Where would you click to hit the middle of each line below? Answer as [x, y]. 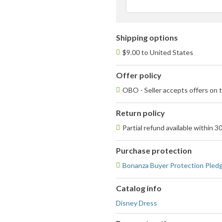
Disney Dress [137, 203]
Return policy [140, 113]
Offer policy [139, 75]
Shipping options [147, 38]
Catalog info [139, 188]
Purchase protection [154, 151]
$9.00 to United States [158, 53]
